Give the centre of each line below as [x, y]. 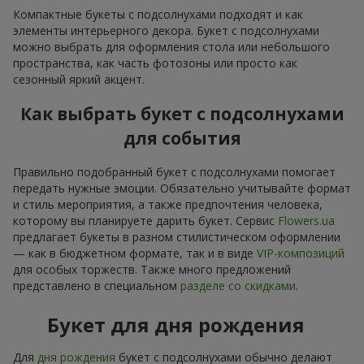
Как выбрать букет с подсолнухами [182, 114]
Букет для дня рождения [175, 325]
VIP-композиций [301, 253]
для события [182, 139]
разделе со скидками [238, 286]
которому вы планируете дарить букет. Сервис [145, 221]
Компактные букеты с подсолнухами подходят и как [158, 14]
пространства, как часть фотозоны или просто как [155, 63]
